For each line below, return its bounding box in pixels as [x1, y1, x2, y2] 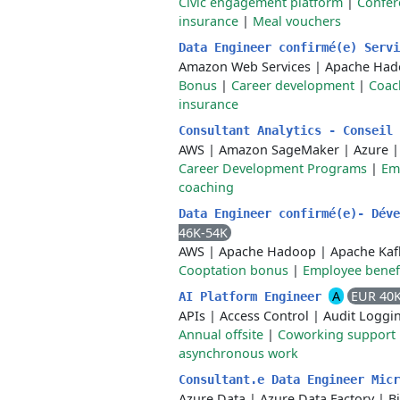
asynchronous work [179, 345, 298, 362]
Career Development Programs [179, 160, 367, 177]
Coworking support [278, 326, 396, 343]
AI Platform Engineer [179, 289, 329, 304]
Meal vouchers [253, 12, 341, 29]
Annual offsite [179, 326, 263, 343]
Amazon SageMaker [219, 141, 339, 158]
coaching [179, 179, 234, 196]
